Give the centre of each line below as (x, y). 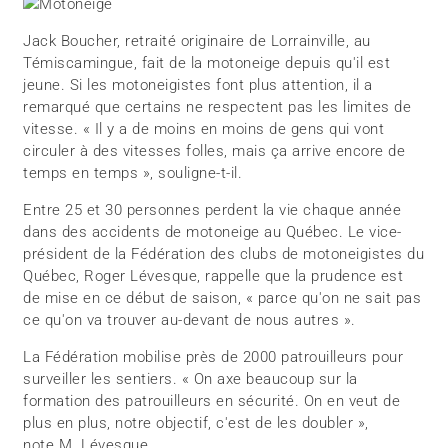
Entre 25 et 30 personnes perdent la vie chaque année (212, 210)
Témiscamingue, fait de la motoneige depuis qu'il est (207, 63)
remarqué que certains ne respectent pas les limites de (217, 107)
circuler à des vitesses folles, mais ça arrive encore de (214, 151)
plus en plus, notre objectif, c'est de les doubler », (196, 423)
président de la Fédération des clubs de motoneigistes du (224, 254)
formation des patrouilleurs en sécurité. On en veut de (212, 401)
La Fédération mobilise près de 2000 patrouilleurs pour (213, 357)
